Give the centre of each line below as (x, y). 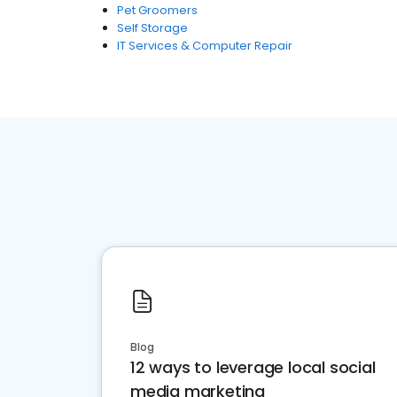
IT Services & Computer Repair (205, 46)
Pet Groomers (157, 10)
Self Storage (152, 28)
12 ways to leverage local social (253, 367)
